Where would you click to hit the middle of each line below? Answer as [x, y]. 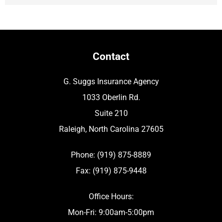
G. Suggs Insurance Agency [111, 81]
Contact [111, 56]
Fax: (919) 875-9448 [111, 170]
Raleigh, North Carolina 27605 [111, 129]
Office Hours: [111, 196]
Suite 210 [111, 113]
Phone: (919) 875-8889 [111, 155]
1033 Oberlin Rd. [111, 97]
